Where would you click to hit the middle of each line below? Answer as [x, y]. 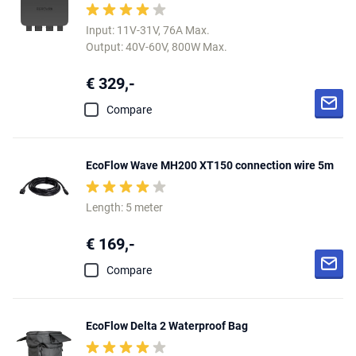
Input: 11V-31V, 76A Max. [148, 30]
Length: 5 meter [124, 207]
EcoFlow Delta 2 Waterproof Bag [167, 326]
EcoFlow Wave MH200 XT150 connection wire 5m [210, 165]
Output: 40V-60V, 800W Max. [157, 47]
